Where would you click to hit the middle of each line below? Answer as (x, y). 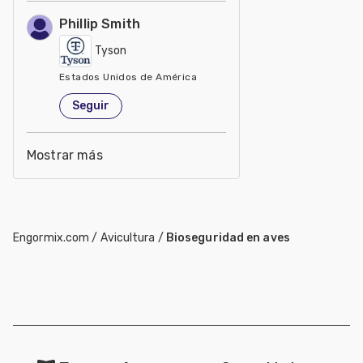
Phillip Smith (100, 23)
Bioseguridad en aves (228, 237)
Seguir (91, 106)
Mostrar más (65, 155)
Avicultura (128, 237)
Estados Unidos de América (128, 77)
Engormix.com (51, 237)
